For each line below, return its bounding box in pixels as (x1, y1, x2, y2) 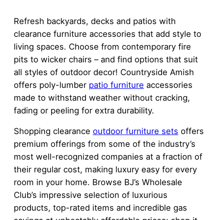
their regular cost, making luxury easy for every (14, 165, 197, 175)
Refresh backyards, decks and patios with (14, 16, 176, 26)
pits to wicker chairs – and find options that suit (14, 54, 198, 64)
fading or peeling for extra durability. (14, 105, 154, 115)
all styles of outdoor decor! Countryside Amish (14, 67, 194, 77)
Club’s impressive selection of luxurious (14, 190, 167, 200)
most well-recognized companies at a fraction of (14, 152, 202, 162)
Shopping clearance (14, 126, 93, 137)
